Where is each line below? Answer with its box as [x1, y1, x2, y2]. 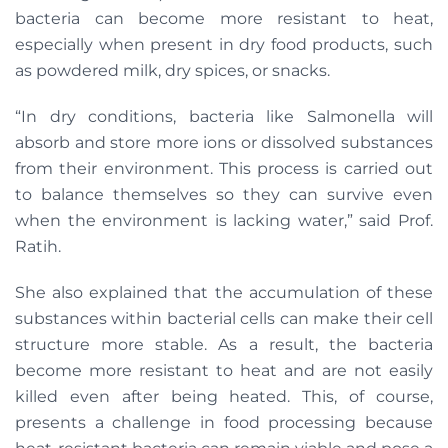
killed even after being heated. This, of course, [15, 387, 433, 406]
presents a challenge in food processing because [15, 413, 433, 432]
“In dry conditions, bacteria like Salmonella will [15, 107, 433, 126]
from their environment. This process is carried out [15, 159, 433, 178]
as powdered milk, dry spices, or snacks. [15, 61, 334, 80]
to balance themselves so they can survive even [15, 185, 433, 204]
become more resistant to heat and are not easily [15, 361, 433, 380]
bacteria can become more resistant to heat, [15, 9, 433, 28]
